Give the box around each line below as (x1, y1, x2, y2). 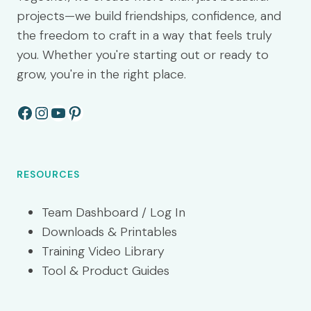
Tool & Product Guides (42, 262, 169, 279)
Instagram (33, 101, 106, 123)
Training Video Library (42, 243, 165, 260)
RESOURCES (17, 168, 80, 180)
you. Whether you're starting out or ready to (17, 47, 269, 63)
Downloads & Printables (42, 224, 177, 240)
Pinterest (66, 101, 133, 123)
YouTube (49, 101, 114, 123)
